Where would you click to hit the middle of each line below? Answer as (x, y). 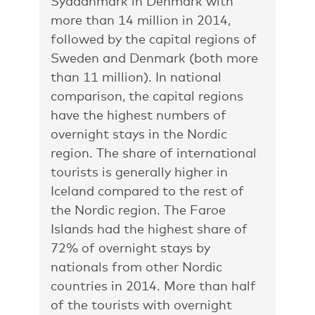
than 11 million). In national (136, 77)
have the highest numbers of (139, 115)
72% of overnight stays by (130, 247)
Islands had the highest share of (149, 229)
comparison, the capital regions (147, 96)
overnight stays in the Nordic (139, 134)
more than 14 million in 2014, (141, 20)
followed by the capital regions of (154, 39)
